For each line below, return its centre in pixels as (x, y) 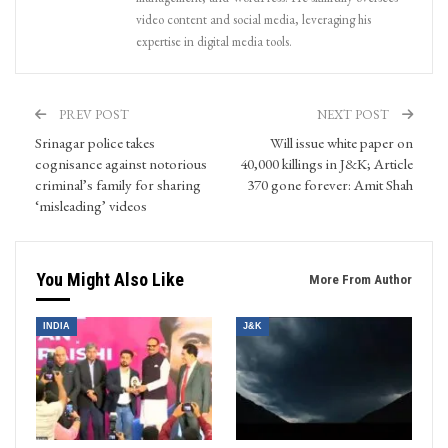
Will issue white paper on (341, 142)
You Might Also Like (110, 279)
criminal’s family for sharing (118, 184)
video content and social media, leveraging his (253, 19)
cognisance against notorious (121, 163)
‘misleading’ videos (91, 205)
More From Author (360, 279)
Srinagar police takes (95, 142)
